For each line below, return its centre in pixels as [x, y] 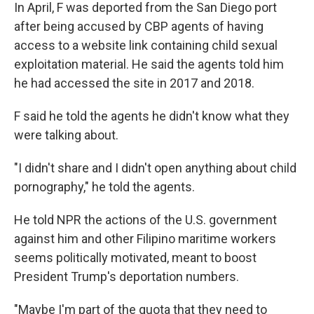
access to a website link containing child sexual [146, 45]
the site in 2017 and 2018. [183, 83]
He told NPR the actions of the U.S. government [145, 219]
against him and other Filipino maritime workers [145, 238]
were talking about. [66, 135]
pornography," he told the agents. [104, 186]
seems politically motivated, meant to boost [135, 257]
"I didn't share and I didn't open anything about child [155, 168]
